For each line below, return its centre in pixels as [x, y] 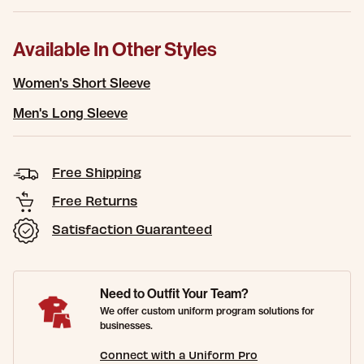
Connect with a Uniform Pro [179, 355]
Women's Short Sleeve [82, 83]
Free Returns [95, 200]
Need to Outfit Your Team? [174, 294]
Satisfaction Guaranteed [132, 229]
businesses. [126, 325]
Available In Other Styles [115, 50]
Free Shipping [97, 172]
